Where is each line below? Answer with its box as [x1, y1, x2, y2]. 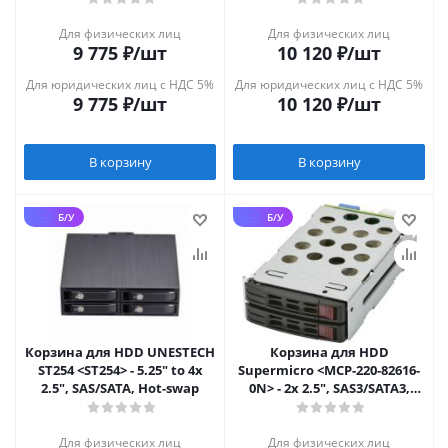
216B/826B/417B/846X [261, 415, 397, 433]
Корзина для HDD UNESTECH [25, 343, 215, 361]
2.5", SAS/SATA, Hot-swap [41, 379, 199, 397]
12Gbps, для [290, 397, 368, 415]
